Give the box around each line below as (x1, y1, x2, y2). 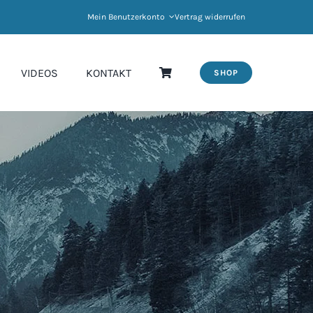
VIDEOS (21, 66, 59, 80)
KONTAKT (86, 66, 132, 80)
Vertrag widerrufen (174, 12, 245, 22)
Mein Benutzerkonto (87, 12, 165, 22)
